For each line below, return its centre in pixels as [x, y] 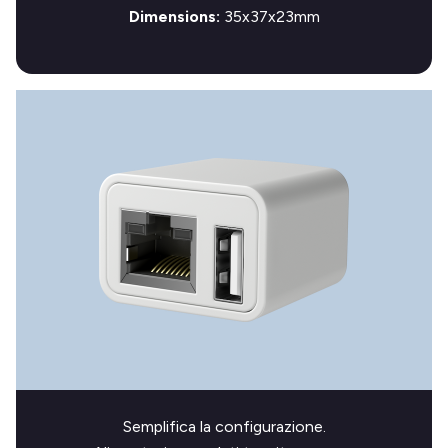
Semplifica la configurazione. [224, 426]
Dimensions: [176, 16]
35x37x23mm [271, 16]
